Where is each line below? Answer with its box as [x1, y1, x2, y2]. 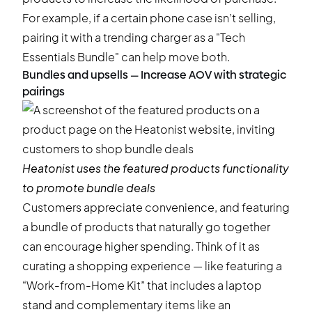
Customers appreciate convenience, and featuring [22, 200, 290, 214]
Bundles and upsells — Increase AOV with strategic [22, 68, 286, 81]
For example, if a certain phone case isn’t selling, [22, 10, 276, 25]
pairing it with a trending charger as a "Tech [22, 30, 245, 45]
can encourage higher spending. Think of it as [22, 239, 260, 253]
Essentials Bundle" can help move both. [22, 49, 230, 64]
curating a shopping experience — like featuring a [22, 258, 282, 273]
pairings [22, 85, 65, 98]
